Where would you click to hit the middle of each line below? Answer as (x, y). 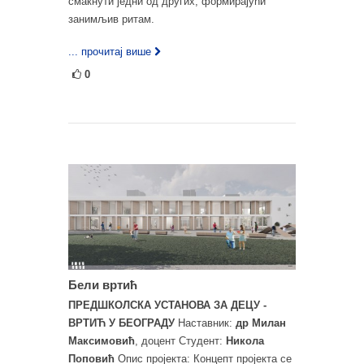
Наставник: (205, 323)
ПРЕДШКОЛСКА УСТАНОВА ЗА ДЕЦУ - (167, 305)
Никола (245, 340)
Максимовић (102, 340)
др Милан (261, 323)
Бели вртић (103, 284)
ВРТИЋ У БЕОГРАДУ (121, 323)
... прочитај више (110, 52)
